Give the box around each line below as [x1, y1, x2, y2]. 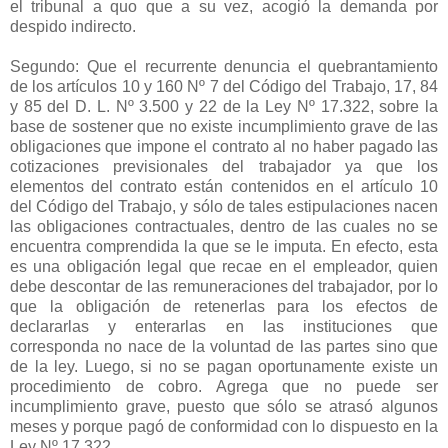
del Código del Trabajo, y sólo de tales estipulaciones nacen [10, 197, 438, 215]
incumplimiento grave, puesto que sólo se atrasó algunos [10, 397, 438, 415]
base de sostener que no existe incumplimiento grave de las [10, 117, 438, 135]
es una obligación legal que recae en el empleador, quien [10, 257, 438, 275]
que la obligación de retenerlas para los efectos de [10, 297, 438, 315]
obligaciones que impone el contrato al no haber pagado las [10, 137, 438, 155]
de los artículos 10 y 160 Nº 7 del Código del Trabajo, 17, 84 [10, 77, 438, 95]
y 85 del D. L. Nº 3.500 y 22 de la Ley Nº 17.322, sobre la [10, 97, 438, 115]
